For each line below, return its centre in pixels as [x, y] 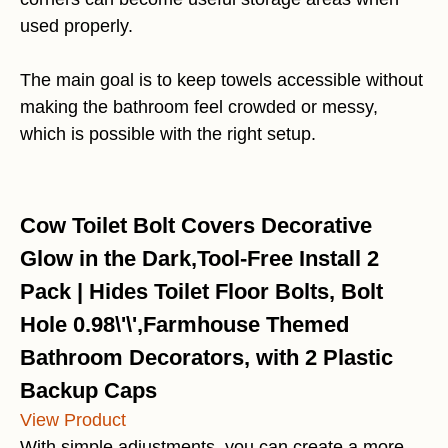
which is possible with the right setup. [168, 134]
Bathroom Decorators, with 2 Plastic [206, 358]
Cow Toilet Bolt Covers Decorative [196, 226]
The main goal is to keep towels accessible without [221, 80]
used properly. [76, 26]
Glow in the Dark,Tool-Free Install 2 [199, 259]
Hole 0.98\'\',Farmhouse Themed [184, 325]
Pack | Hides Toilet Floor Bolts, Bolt [201, 292]
